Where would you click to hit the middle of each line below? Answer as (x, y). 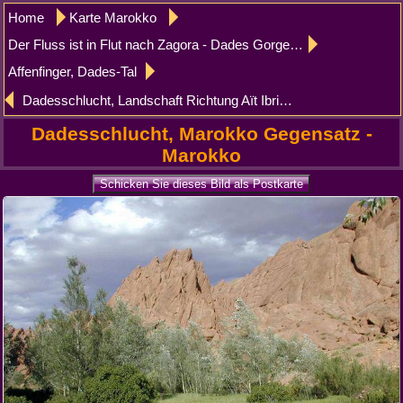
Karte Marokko (113, 18)
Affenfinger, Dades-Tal (73, 72)
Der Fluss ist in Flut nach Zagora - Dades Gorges (149, 45)
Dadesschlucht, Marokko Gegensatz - (201, 134)
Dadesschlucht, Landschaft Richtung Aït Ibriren (151, 100)
